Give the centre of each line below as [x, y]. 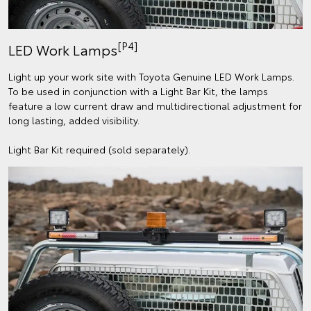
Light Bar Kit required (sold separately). [99, 149]
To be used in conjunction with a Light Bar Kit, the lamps [138, 91]
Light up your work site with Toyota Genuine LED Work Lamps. [151, 76]
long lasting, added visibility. [74, 120]
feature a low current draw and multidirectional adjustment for [155, 105]
